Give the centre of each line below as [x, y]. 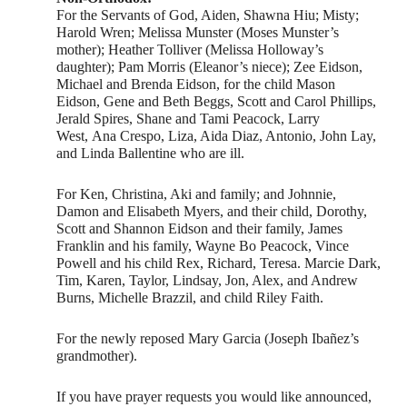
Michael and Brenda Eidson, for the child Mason [196, 84]
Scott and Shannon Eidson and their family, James [200, 229]
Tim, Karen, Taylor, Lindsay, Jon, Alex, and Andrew [208, 281]
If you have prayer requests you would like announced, [214, 397]
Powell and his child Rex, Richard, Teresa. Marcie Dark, [219, 263]
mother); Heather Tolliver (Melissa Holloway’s [190, 50]
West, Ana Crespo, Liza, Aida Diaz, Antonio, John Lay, [217, 136]
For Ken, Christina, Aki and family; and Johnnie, [197, 194]
